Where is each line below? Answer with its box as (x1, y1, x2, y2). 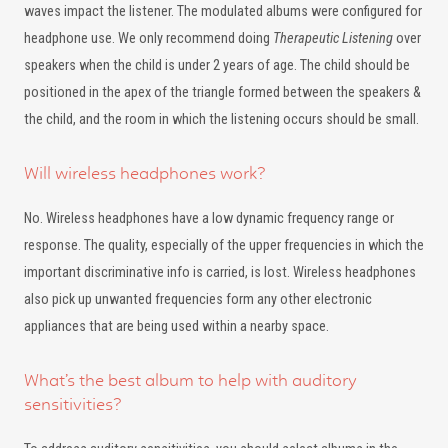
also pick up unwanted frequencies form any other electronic (24, 291, 372, 308)
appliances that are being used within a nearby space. (24, 318, 329, 335)
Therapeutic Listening (273, 30, 393, 47)
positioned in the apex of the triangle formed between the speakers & (24, 84, 421, 101)
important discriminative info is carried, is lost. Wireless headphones (24, 264, 416, 281)
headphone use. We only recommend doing (24, 30, 273, 47)
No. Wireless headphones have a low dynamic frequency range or (24, 210, 394, 227)
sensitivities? (24, 394, 122, 414)
